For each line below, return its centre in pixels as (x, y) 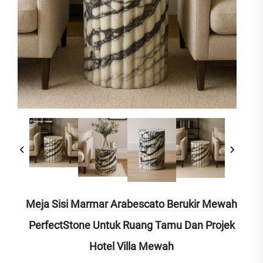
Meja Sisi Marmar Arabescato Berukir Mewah (131, 204)
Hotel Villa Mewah (131, 247)
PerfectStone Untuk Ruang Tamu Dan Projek (131, 225)
